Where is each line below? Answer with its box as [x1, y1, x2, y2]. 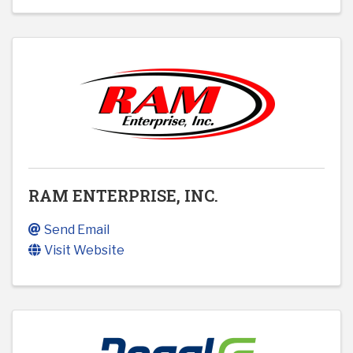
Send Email [44, 222, 110, 238]
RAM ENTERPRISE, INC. [28, 185, 218, 206]
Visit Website [44, 243, 124, 258]
